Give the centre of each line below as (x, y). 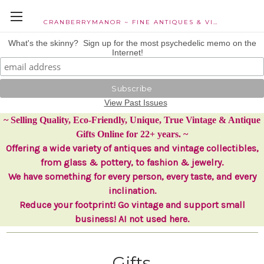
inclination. (132, 191)
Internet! (132, 52)
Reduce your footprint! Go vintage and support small (132, 205)
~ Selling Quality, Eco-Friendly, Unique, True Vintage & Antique (132, 120)
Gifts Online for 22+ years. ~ (132, 134)
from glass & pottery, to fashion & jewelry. (132, 162)
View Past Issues (136, 103)
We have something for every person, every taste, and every (132, 176)
